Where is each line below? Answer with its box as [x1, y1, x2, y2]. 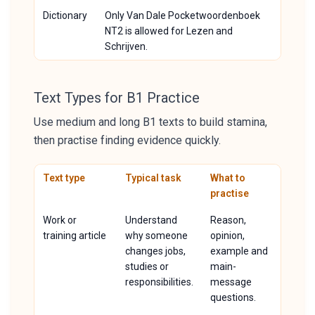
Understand [125, 214, 177, 226]
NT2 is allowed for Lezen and [105, 25, 233, 37]
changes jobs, [125, 245, 186, 257]
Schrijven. [105, 41, 148, 52]
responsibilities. [125, 276, 193, 288]
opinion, [210, 230, 245, 241]
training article [43, 230, 106, 241]
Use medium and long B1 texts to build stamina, [34, 115, 267, 129]
